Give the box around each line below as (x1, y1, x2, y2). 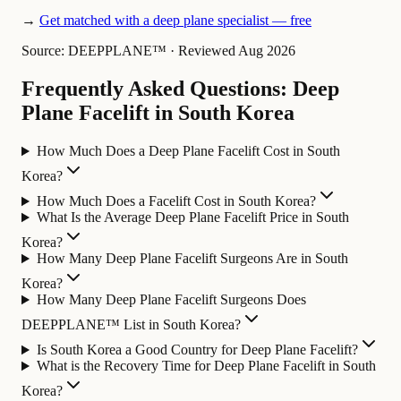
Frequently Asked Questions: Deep (21, 77, 339, 101)
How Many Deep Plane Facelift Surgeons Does (36, 292, 306, 308)
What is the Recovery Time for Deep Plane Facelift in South (36, 358, 376, 374)
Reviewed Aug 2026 (178, 43, 295, 59)
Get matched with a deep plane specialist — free (39, 13, 311, 29)
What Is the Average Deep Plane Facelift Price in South (36, 209, 349, 226)
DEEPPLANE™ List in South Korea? (21, 317, 241, 333)
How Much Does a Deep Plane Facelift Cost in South (36, 143, 340, 159)
